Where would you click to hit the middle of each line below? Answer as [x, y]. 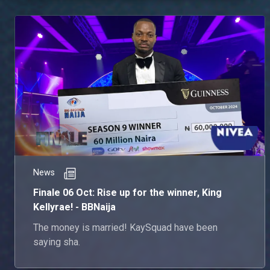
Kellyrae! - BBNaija [74, 207]
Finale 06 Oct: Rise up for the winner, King [127, 192]
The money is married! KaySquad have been [125, 227]
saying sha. [57, 242]
